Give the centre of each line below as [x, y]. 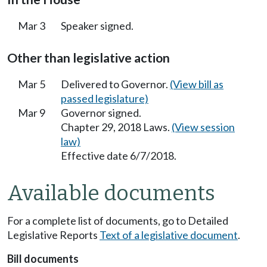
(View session [203, 127]
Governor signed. [101, 112]
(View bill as [197, 84]
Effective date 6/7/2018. [119, 155]
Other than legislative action [89, 58]
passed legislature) [105, 98]
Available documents [111, 193]
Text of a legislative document [169, 235]
